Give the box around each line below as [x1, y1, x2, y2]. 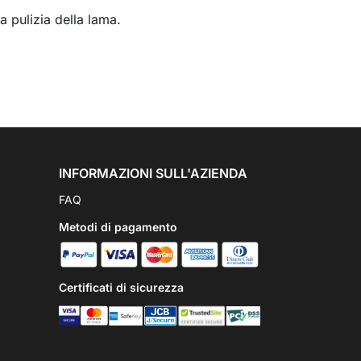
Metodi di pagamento [59, 220, 177, 234]
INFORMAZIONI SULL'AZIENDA [59, 165, 247, 181]
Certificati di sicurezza [59, 280, 184, 294]
